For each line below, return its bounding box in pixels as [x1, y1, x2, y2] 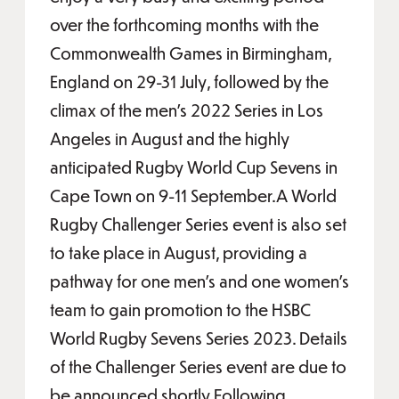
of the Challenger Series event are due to [50, 356, 346, 377]
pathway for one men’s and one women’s [50, 271, 349, 291]
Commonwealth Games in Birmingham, [50, 43, 331, 63]
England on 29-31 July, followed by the [50, 71, 329, 92]
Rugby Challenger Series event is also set [50, 214, 346, 234]
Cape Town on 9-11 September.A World [50, 185, 337, 206]
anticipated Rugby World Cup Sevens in [50, 157, 338, 177]
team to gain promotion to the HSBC [50, 299, 311, 320]
